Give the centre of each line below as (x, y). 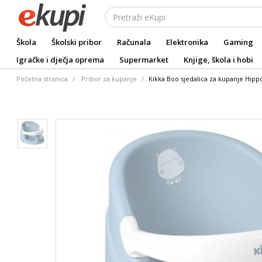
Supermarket (144, 60)
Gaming (238, 42)
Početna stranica (42, 79)
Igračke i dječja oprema (60, 60)
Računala (134, 42)
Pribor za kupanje (109, 79)
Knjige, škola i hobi (218, 60)
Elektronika (187, 42)
